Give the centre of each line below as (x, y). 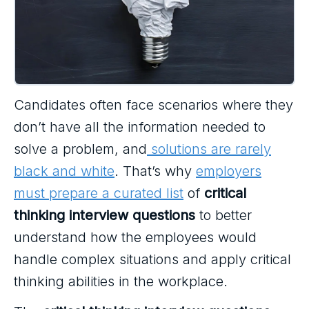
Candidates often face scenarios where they (153, 105)
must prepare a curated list (99, 193)
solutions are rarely (209, 149)
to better (223, 215)
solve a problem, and (80, 149)
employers (229, 171)
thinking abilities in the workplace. (121, 281)
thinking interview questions (104, 215)
